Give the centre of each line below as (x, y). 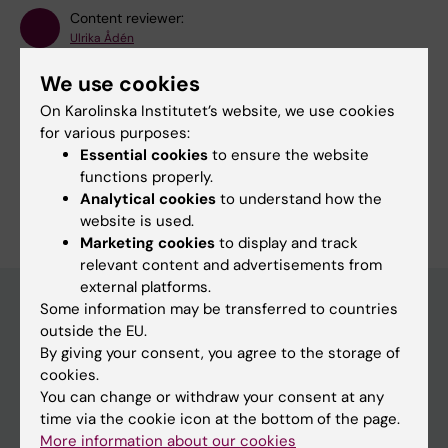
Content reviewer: (127, 18)
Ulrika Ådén (102, 38)
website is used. (137, 221)
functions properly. (146, 177)
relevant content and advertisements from (231, 265)
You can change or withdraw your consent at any (212, 397)
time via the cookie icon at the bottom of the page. (220, 419)
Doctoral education (88, 410)
